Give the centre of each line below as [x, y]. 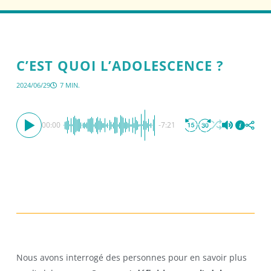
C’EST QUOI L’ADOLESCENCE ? [120, 65]
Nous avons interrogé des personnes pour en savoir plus [131, 257]
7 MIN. [70, 85]
